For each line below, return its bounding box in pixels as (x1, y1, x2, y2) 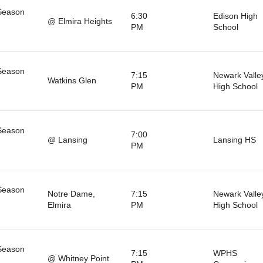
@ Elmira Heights (47, 16, 112, 26)
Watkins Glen (47, 75, 96, 85)
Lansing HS (213, 134, 256, 144)
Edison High (213, 11, 258, 21)
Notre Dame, (47, 188, 95, 198)
